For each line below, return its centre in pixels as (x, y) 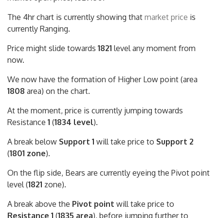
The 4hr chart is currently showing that (76, 17)
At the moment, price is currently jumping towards (96, 111)
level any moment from (154, 48)
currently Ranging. (39, 29)
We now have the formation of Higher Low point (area (102, 80)
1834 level (74, 122)
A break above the (40, 204)
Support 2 (175, 142)
